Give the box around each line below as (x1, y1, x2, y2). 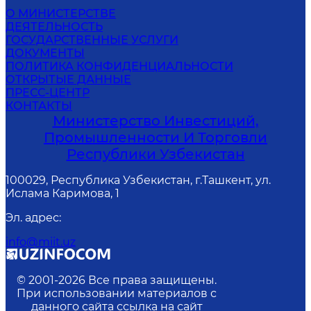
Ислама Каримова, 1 (6, 187, 119, 200)
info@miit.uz (6, 235, 76, 249)
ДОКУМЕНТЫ (6, 47, 85, 60)
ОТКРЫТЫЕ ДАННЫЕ (6, 73, 131, 86)
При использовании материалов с (17, 287, 217, 300)
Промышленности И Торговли (44, 129, 267, 146)
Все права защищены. (88, 274, 217, 287)
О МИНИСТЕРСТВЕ (6, 7, 116, 20)
